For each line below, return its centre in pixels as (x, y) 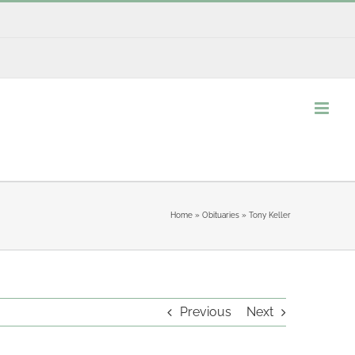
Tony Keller (269, 215)
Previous (206, 311)
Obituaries (220, 215)
